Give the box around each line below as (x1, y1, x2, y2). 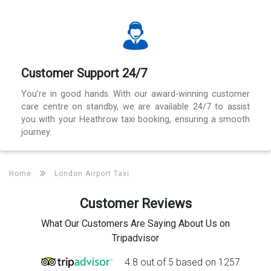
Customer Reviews (79, 195, 192, 211)
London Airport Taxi (54, 169, 129, 178)
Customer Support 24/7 (21, 65, 147, 80)
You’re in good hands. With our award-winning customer (21, 88, 250, 99)
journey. (21, 126, 51, 137)
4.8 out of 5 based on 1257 (124, 256, 240, 268)
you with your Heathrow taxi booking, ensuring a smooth (21, 114, 250, 125)
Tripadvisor (112, 232, 159, 244)
